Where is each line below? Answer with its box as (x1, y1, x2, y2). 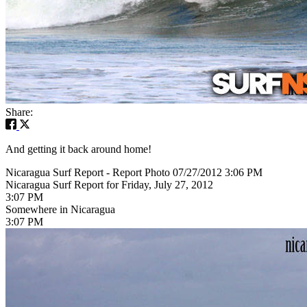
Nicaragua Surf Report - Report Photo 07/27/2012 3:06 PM (5, 166, 262, 178)
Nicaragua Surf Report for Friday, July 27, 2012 (5, 178, 213, 191)
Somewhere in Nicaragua (5, 203, 115, 215)
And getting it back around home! (5, 143, 151, 155)
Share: (5, 106, 33, 118)
